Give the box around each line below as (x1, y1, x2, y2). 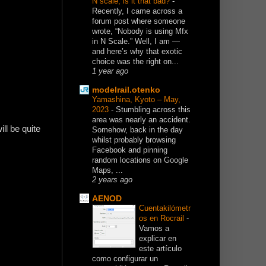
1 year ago (92, 67, 128, 76)
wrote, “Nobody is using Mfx (92, 27, 188, 36)
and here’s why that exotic (92, 47, 182, 56)
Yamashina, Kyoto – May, (92, 95, 180, 104)
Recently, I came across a (92, 7, 182, 16)
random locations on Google (92, 156, 188, 165)
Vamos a (139, 224, 169, 233)
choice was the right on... (92, 57, 179, 66)
